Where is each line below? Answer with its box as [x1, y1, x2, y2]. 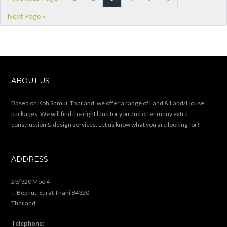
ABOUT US [11, 75, 50, 85]
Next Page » [8, 11, 46, 20]
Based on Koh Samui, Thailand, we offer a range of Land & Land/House [11, 99, 205, 107]
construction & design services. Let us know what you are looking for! [11, 120, 200, 128]
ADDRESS [11, 154, 49, 164]
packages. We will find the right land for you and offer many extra [11, 109, 188, 118]
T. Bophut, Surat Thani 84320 [11, 188, 90, 196]
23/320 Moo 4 [11, 177, 50, 185]
